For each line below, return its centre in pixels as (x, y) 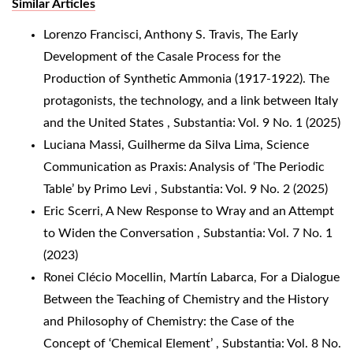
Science (288, 145)
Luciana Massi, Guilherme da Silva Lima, (155, 145)
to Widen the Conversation (120, 233)
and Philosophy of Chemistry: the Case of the (169, 321)
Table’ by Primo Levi (99, 189)
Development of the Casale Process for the (162, 56)
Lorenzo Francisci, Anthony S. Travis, (145, 34)
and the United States (105, 123)
